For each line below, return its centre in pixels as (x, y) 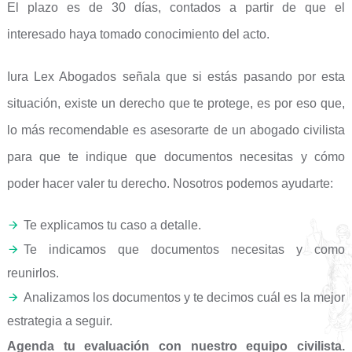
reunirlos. (33, 273)
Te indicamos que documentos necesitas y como (184, 249)
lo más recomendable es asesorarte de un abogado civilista (176, 130)
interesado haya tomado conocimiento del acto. (138, 34)
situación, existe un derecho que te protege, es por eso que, (176, 103)
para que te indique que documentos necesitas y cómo (176, 157)
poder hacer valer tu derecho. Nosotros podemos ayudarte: (170, 183)
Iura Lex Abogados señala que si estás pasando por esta (176, 77)
